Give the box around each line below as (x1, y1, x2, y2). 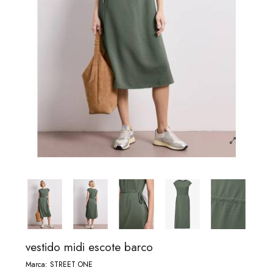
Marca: (26, 259, 48, 271)
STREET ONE (50, 259, 93, 271)
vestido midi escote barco (26, 238, 153, 255)
